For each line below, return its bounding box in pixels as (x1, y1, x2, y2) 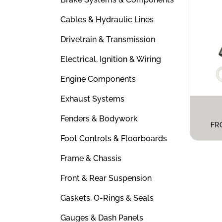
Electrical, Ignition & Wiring (60, 54, 161, 64)
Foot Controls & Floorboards (60, 133, 167, 143)
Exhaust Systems (60, 94, 124, 104)
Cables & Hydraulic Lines (60, 14, 154, 24)
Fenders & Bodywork (60, 113, 138, 123)
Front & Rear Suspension (60, 173, 152, 183)
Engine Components (60, 74, 136, 84)
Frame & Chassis (60, 153, 121, 163)
